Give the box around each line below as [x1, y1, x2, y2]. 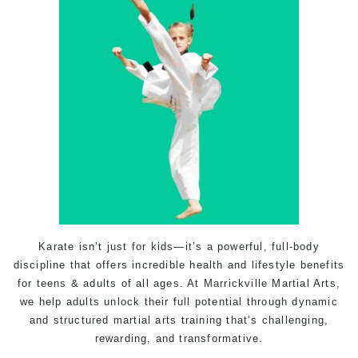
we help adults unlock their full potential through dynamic [20, 296, 338, 308]
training [181, 314, 223, 326]
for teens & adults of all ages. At [17, 277, 204, 289]
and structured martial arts [29, 314, 181, 326]
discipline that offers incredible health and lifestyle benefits [13, 259, 345, 271]
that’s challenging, [222, 314, 329, 326]
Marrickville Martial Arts [203, 277, 336, 289]
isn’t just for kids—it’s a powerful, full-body [74, 241, 320, 253]
